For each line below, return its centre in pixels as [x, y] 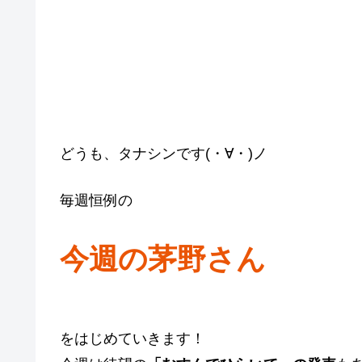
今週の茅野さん [163, 259]
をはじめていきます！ [133, 339]
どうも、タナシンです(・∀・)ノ [164, 154]
